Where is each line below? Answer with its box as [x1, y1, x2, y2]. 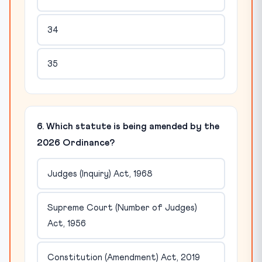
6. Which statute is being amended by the [37, 122, 219, 132]
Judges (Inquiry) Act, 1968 [47, 169, 153, 178]
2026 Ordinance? [37, 138, 115, 148]
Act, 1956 [47, 219, 86, 228]
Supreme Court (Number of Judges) [47, 203, 197, 212]
